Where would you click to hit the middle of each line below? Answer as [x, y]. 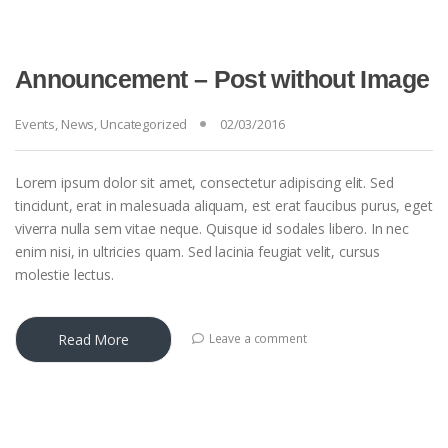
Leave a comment [257, 339]
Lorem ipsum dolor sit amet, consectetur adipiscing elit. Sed [204, 183]
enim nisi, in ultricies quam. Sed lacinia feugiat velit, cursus [198, 252]
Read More [93, 340]
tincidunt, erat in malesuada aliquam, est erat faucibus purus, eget [224, 206]
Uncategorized [144, 124]
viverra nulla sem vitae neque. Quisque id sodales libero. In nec [212, 229]
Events [35, 124]
